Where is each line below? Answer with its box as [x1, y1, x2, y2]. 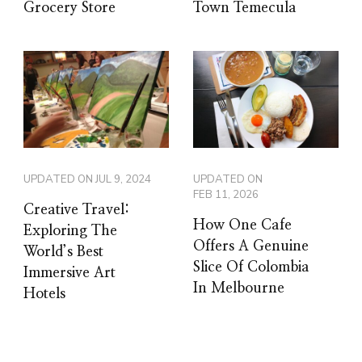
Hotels [23, 286, 65, 301]
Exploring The [23, 223, 117, 238]
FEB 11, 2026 [193, 187, 259, 202]
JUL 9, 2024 [95, 171, 151, 187]
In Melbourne [193, 280, 284, 296]
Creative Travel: [23, 202, 130, 217]
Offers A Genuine [193, 238, 309, 254]
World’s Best [23, 244, 103, 259]
